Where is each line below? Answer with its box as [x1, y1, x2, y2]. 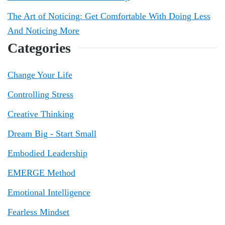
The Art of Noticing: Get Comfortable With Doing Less [8, 11, 210, 21]
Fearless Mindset [8, 207, 69, 217]
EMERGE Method [8, 168, 75, 178]
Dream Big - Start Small [8, 129, 96, 139]
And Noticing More [8, 26, 79, 36]
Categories [8, 40, 71, 56]
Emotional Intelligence [8, 187, 90, 197]
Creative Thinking [8, 109, 74, 119]
